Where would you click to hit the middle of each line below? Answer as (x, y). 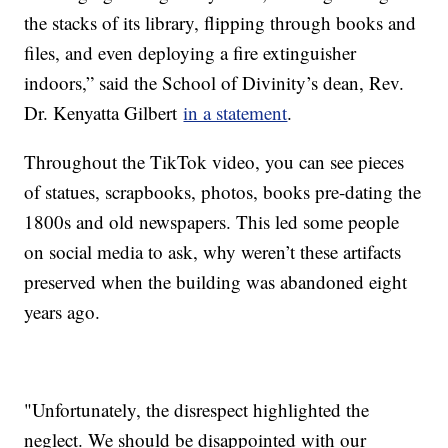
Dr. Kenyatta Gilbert (104, 113)
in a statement (235, 113)
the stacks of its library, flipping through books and (220, 23)
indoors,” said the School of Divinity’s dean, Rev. (214, 83)
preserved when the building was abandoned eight (216, 282)
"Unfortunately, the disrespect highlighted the (197, 410)
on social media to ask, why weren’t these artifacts (213, 252)
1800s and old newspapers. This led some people (212, 222)
